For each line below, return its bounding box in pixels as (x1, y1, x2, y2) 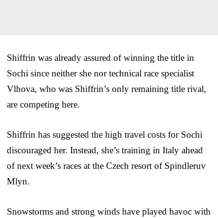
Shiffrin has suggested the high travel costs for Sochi (7, 129, 202, 140)
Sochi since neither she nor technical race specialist (7, 68, 194, 78)
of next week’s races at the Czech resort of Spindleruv (7, 160, 206, 171)
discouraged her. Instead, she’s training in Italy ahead (7, 145, 203, 155)
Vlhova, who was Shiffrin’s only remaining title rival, (7, 83, 206, 94)
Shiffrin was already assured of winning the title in (7, 52, 194, 63)
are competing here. (7, 99, 80, 109)
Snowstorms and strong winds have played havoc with (7, 206, 211, 217)
